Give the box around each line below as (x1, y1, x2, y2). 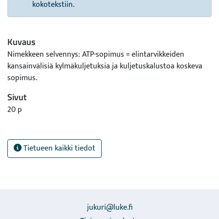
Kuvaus (7, 35, 35, 48)
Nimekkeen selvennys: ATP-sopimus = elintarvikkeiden (7, 48, 184, 61)
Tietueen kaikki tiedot (22, 142, 95, 155)
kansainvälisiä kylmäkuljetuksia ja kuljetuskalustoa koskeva (7, 60, 202, 73)
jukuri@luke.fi (87, 201, 132, 214)
